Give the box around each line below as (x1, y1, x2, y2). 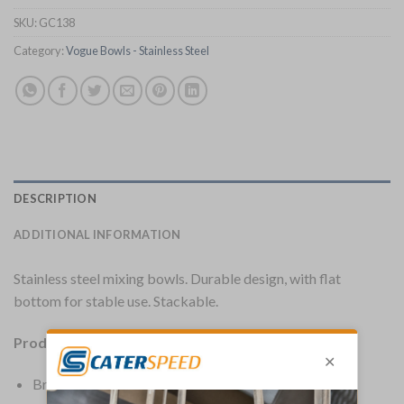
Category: (14, 42, 66, 58)
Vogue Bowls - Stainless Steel (66, 42, 209, 58)
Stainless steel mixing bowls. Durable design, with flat (14, 269, 341, 287)
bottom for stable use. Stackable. (14, 291, 218, 309)
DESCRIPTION (14, 190, 96, 206)
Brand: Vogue (32, 374, 116, 392)
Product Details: (14, 333, 123, 351)
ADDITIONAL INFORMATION (14, 226, 181, 242)
